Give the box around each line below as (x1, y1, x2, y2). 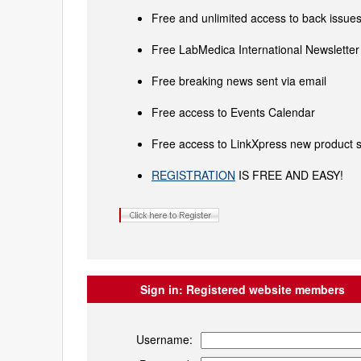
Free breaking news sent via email (151, 73, 326, 89)
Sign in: (139, 281, 183, 298)
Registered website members (182, 281, 345, 298)
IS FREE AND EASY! (235, 167, 343, 184)
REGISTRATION (151, 167, 235, 184)
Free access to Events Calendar (151, 104, 315, 121)
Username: (135, 331, 193, 348)
